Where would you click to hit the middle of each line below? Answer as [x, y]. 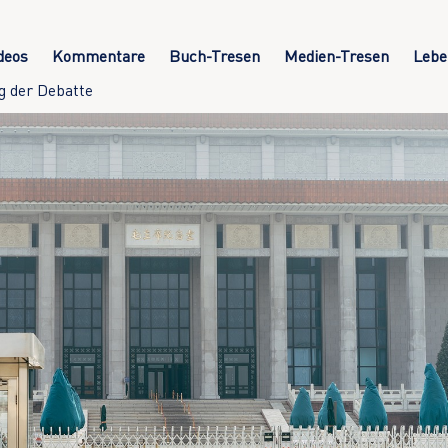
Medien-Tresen [336, 56]
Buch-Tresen [214, 56]
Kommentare [98, 56]
